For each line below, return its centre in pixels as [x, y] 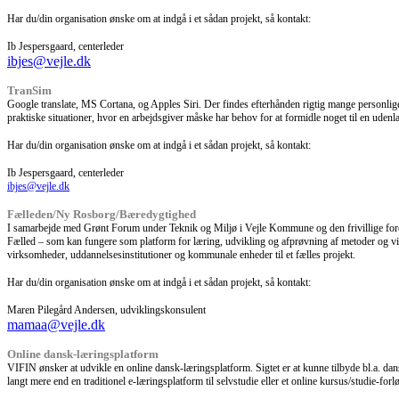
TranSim [29, 90]
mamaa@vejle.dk [56, 324]
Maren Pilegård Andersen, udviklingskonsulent [106, 309]
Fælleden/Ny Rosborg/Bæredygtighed [102, 214]
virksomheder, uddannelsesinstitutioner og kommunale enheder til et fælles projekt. [181, 254]
